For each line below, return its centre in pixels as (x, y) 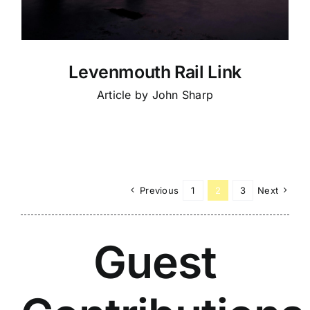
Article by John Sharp (155, 94)
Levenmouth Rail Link (155, 72)
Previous (159, 190)
